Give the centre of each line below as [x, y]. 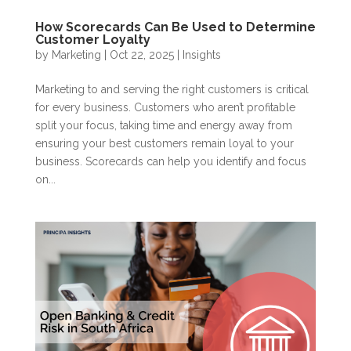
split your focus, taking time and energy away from [163, 126]
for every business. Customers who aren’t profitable [165, 108]
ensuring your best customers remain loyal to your [164, 144]
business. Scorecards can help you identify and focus [170, 162]
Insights [201, 55]
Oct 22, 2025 [141, 55]
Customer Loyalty [92, 40]
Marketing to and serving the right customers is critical [172, 90]
